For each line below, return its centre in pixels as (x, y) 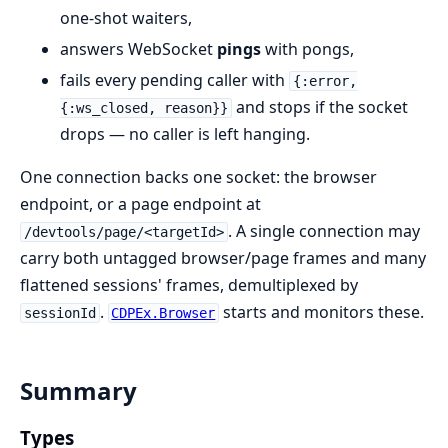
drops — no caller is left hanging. (185, 134)
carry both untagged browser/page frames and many (223, 258)
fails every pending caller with (174, 80)
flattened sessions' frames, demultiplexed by (189, 285)
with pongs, (307, 49)
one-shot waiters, (126, 18)
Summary (78, 390)
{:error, (324, 81)
